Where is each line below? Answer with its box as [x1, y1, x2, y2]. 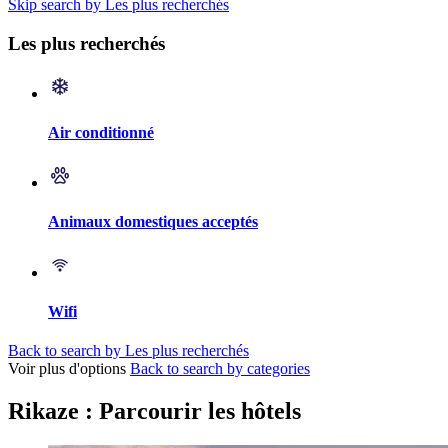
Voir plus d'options [8, 360, 126, 378]
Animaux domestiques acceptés [48, 213, 258, 231]
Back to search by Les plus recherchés [8, 342, 249, 360]
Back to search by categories [130, 360, 310, 378]
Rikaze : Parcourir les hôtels [8, 398, 301, 425]
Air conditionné [48, 123, 154, 141]
